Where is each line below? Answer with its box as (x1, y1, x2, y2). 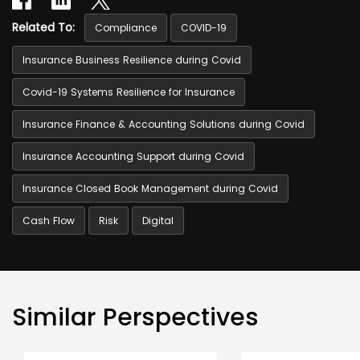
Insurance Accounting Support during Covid (22, 149, 244, 163)
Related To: (12, 19, 75, 35)
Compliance (95, 21, 157, 35)
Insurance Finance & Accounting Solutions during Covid (22, 117, 305, 131)
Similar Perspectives (12, 301, 259, 334)
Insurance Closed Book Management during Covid (22, 182, 278, 195)
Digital (142, 214, 174, 227)
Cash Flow (22, 214, 75, 227)
